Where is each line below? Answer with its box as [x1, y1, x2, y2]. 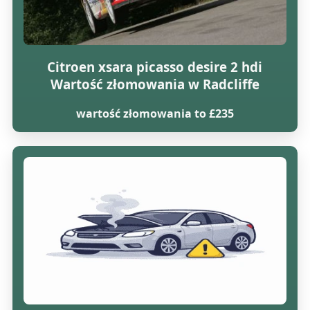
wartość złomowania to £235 [75, 105, 234, 121]
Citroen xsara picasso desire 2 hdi [47, 58, 263, 76]
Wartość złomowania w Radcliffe [50, 75, 259, 93]
